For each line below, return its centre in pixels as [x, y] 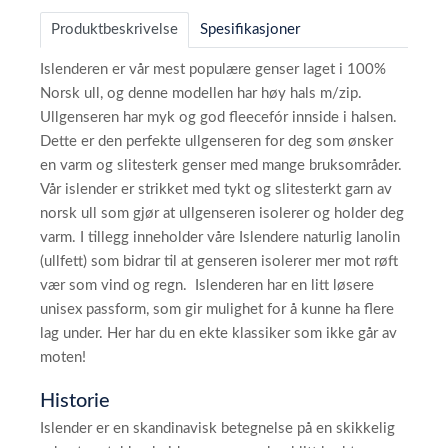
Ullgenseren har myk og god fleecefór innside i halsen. [218, 117]
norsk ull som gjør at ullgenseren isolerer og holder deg [222, 213]
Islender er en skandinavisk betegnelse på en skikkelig [217, 428]
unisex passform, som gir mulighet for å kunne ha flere [217, 309]
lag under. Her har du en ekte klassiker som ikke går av [218, 333]
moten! [63, 357]
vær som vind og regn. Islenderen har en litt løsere [207, 285]
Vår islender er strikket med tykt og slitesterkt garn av [216, 189]
